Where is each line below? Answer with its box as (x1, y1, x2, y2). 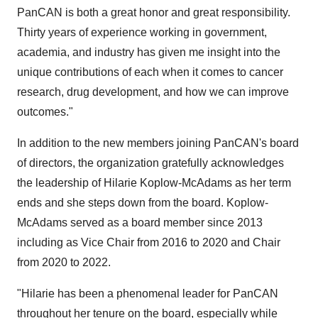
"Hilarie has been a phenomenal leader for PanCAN (17, 287, 278, 300)
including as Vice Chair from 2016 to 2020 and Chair (17, 236, 280, 248)
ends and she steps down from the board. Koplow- (17, 197, 268, 209)
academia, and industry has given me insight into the (17, 46, 280, 58)
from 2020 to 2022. (17, 256, 111, 268)
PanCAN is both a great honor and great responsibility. (17, 6, 290, 18)
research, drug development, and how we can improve (17, 86, 289, 98)
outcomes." (17, 106, 73, 118)
